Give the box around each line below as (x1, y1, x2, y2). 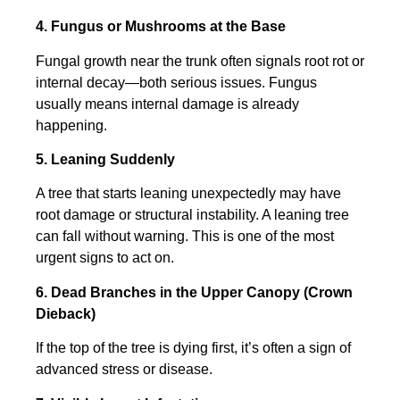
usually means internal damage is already (36, 96, 299, 112)
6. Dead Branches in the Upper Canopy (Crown (36, 284, 353, 300)
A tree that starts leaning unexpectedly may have (36, 186, 341, 202)
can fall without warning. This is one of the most (36, 229, 334, 245)
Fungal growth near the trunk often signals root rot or (36, 53, 364, 69)
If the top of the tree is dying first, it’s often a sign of (36, 340, 351, 356)
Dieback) (36, 305, 96, 321)
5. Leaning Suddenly (36, 152, 175, 168)
